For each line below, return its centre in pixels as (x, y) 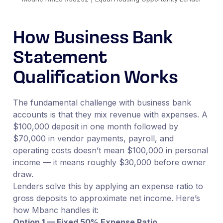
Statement (60, 58)
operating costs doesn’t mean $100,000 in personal (110, 150)
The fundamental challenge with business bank (102, 102)
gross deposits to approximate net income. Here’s (106, 198)
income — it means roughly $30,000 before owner (109, 162)
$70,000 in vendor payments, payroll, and (93, 138)
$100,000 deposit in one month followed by (95, 126)
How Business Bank (93, 39)
